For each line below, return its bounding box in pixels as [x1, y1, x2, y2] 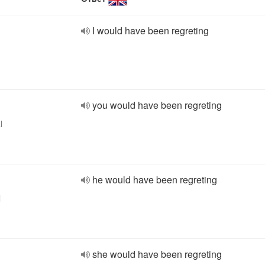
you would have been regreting [92, 98, 222, 112]
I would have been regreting [92, 24, 209, 37]
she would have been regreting [92, 247, 222, 261]
